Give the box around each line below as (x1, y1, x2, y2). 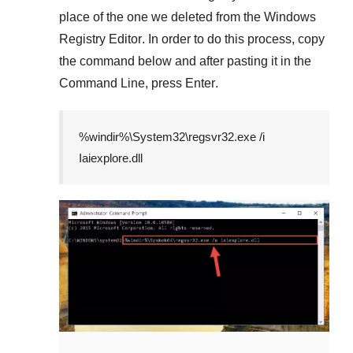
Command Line (59, 76, 145, 90)
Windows (264, 9, 316, 24)
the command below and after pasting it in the (59, 54, 311, 68)
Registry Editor (59, 32, 142, 46)
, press (145, 76, 185, 90)
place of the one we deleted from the (59, 9, 264, 24)
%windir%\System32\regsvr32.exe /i (79, 129, 265, 143)
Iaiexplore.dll (79, 150, 143, 165)
